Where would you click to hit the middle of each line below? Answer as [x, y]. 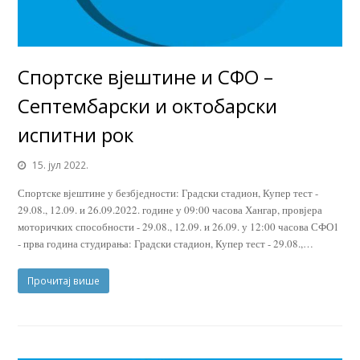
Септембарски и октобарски [148, 106]
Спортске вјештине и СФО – [146, 77]
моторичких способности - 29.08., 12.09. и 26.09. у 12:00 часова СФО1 [179, 227]
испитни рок [76, 135]
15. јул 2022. [61, 166]
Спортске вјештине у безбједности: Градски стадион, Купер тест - [168, 193]
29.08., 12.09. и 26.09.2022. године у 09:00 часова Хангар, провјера [170, 210]
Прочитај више [64, 281]
